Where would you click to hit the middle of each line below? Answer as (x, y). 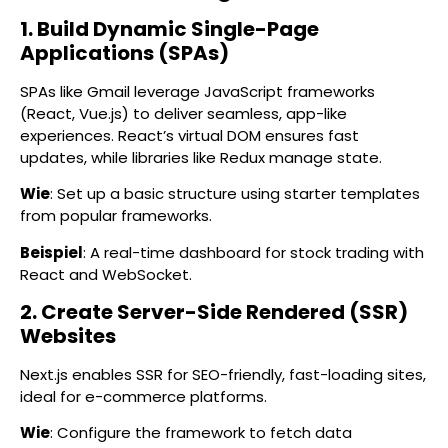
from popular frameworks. (116, 216)
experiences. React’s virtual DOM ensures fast (189, 135)
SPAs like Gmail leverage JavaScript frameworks (197, 91)
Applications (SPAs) (124, 52)
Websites (68, 335)
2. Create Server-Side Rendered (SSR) (214, 311)
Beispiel (51, 252)
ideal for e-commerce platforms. (143, 396)
